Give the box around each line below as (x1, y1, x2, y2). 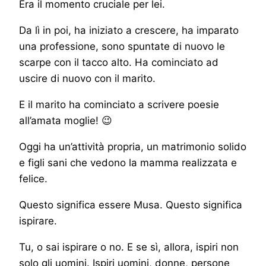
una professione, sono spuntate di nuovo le (19, 40, 225, 52)
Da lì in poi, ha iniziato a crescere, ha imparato (19, 24, 239, 36)
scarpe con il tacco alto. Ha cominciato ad (19, 56, 218, 68)
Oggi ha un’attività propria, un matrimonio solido (19, 140, 246, 153)
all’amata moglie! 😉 (19, 114, 112, 126)
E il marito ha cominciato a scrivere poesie (19, 98, 219, 110)
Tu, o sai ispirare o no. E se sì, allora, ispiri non (19, 240, 239, 253)
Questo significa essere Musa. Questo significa (19, 198, 242, 211)
